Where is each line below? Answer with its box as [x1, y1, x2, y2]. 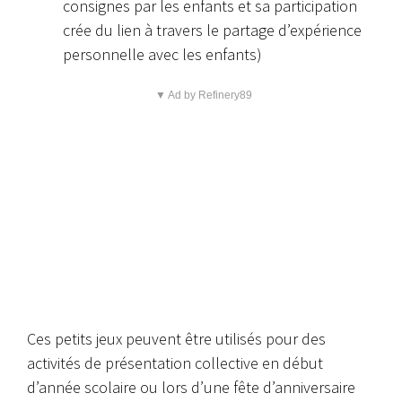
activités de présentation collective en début [27, 352, 323, 373]
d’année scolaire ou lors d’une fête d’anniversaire [27, 376, 355, 398]
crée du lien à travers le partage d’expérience [63, 19, 362, 40]
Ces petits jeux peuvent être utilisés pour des [27, 328, 326, 349]
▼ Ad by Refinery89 [154, 88, 252, 101]
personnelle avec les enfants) [63, 43, 262, 65]
